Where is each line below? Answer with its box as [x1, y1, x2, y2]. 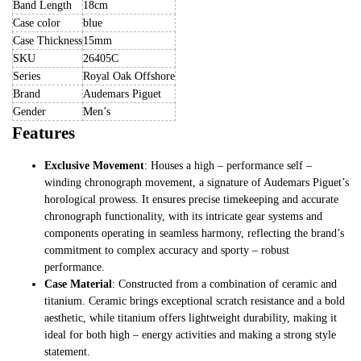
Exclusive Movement [44, 159, 144, 172]
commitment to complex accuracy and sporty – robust [44, 243, 289, 256]
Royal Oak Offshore [83, 69, 175, 82]
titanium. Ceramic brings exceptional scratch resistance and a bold [44, 294, 345, 307]
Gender [13, 105, 46, 118]
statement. [44, 345, 90, 358]
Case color [13, 16, 60, 29]
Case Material [44, 277, 112, 290]
